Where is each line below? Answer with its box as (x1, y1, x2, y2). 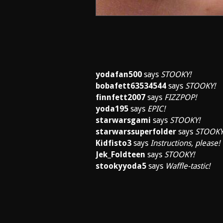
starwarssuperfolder (96, 127, 176, 136)
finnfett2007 (96, 93, 145, 102)
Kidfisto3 (96, 138, 131, 148)
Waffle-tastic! (165, 161, 210, 171)
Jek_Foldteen (96, 150, 145, 159)
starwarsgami (96, 115, 151, 125)
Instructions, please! (150, 138, 220, 148)
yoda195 (96, 104, 128, 113)
